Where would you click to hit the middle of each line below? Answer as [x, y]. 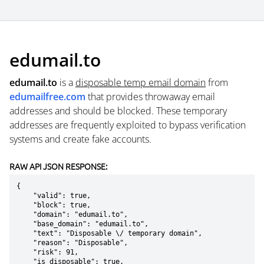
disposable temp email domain [141, 82]
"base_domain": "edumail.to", [25, 224]
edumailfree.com [47, 97]
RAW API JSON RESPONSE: [58, 166]
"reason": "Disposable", [25, 243]
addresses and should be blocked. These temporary [118, 111]
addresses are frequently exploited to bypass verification [128, 125]
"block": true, [25, 205]
